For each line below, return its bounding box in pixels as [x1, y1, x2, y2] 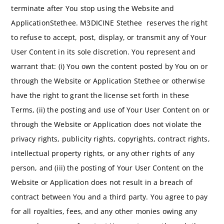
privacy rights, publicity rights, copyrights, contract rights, [11, 134, 210, 144]
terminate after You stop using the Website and [11, 3, 174, 13]
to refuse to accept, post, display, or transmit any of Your [11, 32, 206, 42]
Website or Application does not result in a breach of [11, 177, 192, 187]
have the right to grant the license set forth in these [11, 90, 189, 100]
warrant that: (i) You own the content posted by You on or [11, 61, 208, 71]
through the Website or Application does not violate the [11, 119, 201, 129]
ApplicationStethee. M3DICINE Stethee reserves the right [11, 18, 207, 28]
